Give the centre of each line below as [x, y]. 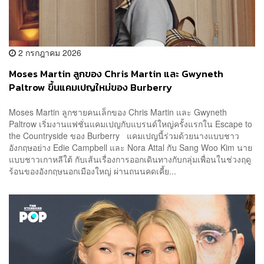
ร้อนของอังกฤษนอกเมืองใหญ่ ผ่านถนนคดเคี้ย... [93, 171]
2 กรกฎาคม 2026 [49, 53]
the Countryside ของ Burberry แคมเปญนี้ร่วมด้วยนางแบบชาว [124, 135]
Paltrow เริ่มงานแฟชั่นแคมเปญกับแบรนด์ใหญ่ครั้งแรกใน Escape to [131, 123]
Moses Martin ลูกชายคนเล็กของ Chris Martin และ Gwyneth [118, 112]
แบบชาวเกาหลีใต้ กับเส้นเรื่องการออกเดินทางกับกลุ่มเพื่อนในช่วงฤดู [130, 159]
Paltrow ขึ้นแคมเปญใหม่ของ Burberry [90, 88]
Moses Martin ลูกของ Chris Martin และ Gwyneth [116, 74]
